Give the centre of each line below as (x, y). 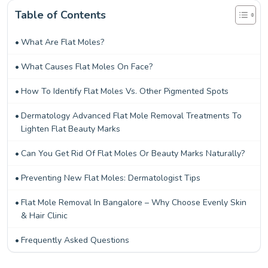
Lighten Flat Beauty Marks (70, 129)
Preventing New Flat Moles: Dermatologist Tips (110, 178)
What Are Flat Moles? (62, 42)
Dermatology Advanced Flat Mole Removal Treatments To (131, 116)
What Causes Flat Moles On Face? (86, 67)
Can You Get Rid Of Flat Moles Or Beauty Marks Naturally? (133, 153)
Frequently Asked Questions (75, 240)
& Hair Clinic (44, 216)
